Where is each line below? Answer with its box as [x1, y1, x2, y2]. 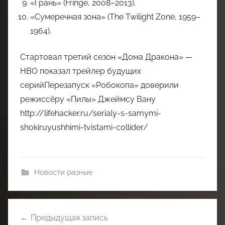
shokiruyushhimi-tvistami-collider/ [20, 122, 148, 132]
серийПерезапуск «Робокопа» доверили [20, 80, 179, 90]
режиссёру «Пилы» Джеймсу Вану [20, 94, 156, 104]
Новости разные [34, 167, 93, 177]
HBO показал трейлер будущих [20, 66, 141, 76]
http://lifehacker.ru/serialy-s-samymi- [20, 108, 161, 118]
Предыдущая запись [31, 212, 108, 222]
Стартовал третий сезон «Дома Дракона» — [20, 52, 192, 62]
